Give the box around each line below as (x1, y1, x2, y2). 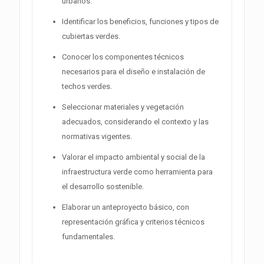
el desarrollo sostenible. (62, 181, 144, 191)
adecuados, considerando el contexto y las (62, 117, 209, 126)
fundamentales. (62, 232, 115, 241)
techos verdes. (62, 81, 112, 91)
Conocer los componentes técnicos (62, 52, 184, 61)
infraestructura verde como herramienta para (62, 167, 213, 176)
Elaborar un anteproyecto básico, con (62, 202, 189, 212)
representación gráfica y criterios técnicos (62, 217, 204, 226)
